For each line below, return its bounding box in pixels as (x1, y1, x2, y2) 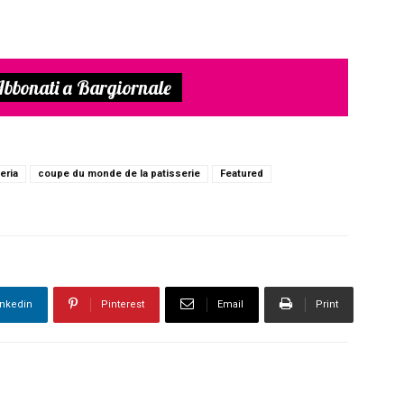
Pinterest (101, 298, 144, 311)
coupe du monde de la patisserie (38, 168, 200, 180)
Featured (220, 168, 263, 180)
